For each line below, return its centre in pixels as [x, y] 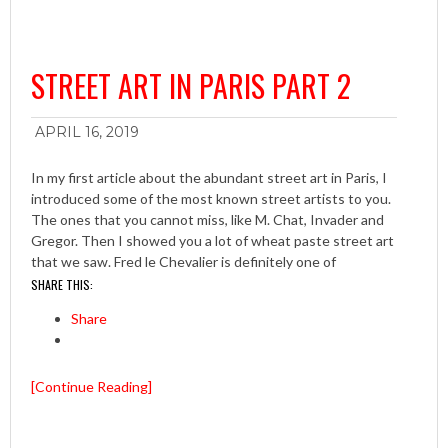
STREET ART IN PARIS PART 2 [191, 86]
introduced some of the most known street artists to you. [211, 199]
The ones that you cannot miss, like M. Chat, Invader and [207, 220]
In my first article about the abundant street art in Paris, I [209, 178]
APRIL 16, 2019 [87, 132]
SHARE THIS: [62, 285]
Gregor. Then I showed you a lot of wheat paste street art [212, 241]
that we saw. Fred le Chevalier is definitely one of [183, 262]
